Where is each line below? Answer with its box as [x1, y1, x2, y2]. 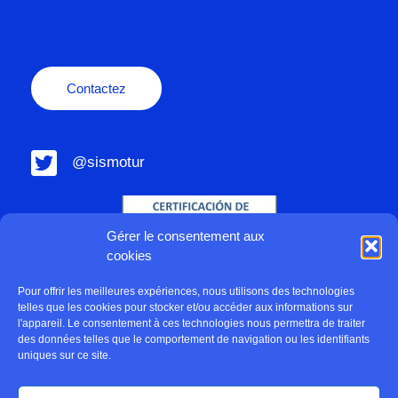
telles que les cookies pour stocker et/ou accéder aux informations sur [18, 301, 353, 314]
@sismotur [72, 154, 146, 171]
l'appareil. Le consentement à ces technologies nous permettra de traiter [18, 317, 365, 330]
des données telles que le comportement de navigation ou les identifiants [18, 333, 370, 346]
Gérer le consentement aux [107, 228, 265, 243]
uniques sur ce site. [18, 349, 111, 362]
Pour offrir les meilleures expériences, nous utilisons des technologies [18, 285, 354, 298]
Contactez [67, 80, 126, 96]
